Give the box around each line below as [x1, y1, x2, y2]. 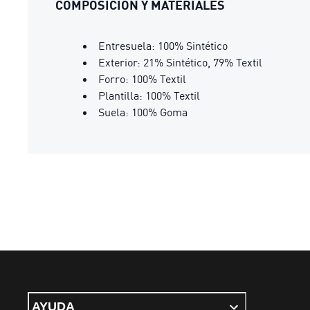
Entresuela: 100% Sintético [98, 39, 228, 53]
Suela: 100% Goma [98, 105, 188, 119]
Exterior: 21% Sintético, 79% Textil [98, 55, 262, 69]
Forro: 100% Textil [98, 72, 186, 86]
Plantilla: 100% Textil [98, 89, 200, 102]
